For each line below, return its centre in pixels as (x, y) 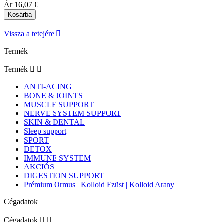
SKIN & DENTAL (54, 122)
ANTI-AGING (48, 87)
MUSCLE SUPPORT (59, 105)
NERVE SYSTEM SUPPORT (73, 113)
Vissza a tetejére (30, 34)
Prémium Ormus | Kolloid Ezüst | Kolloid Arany (99, 185)
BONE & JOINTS (53, 96)
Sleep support (45, 131)
